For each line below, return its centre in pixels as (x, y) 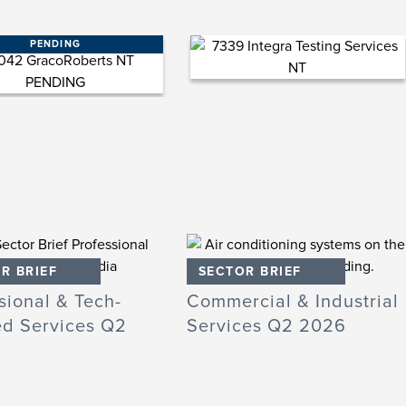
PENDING (55, 44)
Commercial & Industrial (292, 302)
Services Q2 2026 (266, 326)
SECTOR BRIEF (250, 271)
